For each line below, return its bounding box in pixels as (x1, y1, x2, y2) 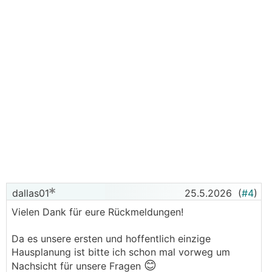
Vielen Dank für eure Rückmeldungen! (12, 206, 183, 218)
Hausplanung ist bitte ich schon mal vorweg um (12, 246, 230, 258)
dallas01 (9, 187, 49, 199)
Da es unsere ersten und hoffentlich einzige (12, 233, 211, 245)
